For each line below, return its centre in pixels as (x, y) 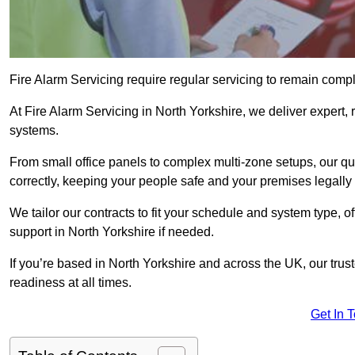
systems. (34, 131)
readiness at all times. (71, 283)
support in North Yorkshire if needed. (112, 232)
